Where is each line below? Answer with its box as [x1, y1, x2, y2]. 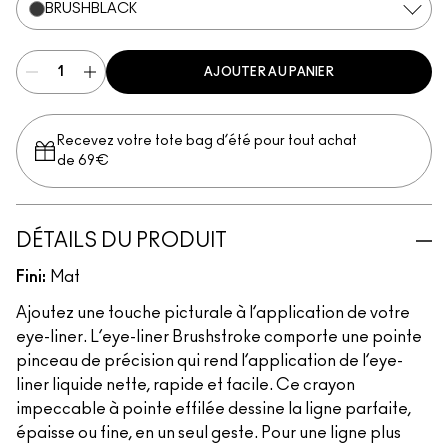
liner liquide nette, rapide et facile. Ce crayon [16, 377, 355, 393]
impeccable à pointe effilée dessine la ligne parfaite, [16, 401, 411, 417]
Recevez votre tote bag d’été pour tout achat [57, 134, 357, 148]
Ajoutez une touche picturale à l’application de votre [16, 305, 410, 321]
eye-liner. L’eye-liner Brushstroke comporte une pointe [16, 329, 422, 345]
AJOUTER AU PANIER [203, 66, 335, 78]
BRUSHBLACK [45, 2, 137, 16]
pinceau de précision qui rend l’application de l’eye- [16, 353, 403, 369]
